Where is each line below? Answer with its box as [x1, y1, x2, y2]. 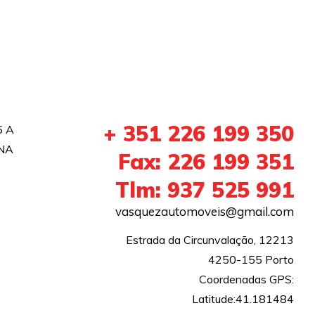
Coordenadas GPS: [198, 272, 294, 286]
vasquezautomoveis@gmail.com [115, 204, 294, 219]
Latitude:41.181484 [191, 292, 294, 306]
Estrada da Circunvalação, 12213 [125, 233, 294, 247]
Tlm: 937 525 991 [115, 176, 294, 203]
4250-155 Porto [207, 252, 294, 266]
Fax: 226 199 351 [117, 148, 294, 175]
